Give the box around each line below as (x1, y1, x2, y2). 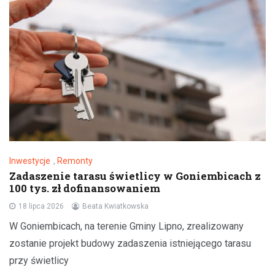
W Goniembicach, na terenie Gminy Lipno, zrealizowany (9, 220, 244, 232)
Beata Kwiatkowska (82, 201, 149, 211)
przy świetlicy (9, 254, 69, 266)
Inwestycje (9, 155, 50, 166)
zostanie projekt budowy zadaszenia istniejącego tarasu (9, 237, 251, 249)
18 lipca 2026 (18, 201, 64, 211)
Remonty (57, 155, 93, 166)
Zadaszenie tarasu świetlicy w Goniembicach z (9, 168, 261, 183)
